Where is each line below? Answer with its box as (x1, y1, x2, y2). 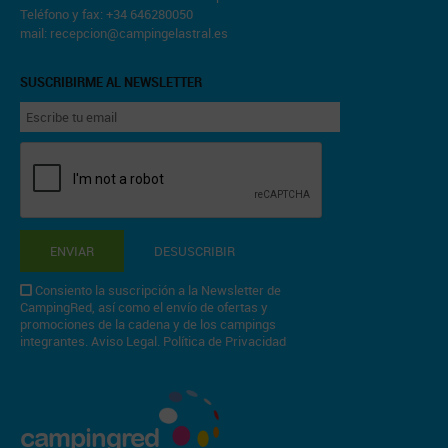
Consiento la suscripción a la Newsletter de (35, 281, 281, 299)
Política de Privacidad (163, 332, 286, 350)
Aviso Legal (91, 332, 157, 350)
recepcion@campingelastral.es (50, 24, 228, 42)
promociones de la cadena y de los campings (20, 315, 276, 333)
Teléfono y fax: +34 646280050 (20, 5, 193, 23)
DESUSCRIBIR (154, 242, 235, 260)
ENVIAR (50, 242, 94, 260)
